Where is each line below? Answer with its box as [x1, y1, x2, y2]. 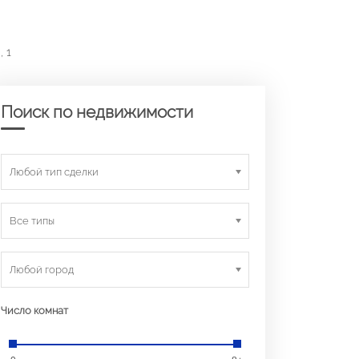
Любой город [10, 264, 74, 276]
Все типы [10, 215, 54, 227]
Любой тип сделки [10, 166, 99, 178]
